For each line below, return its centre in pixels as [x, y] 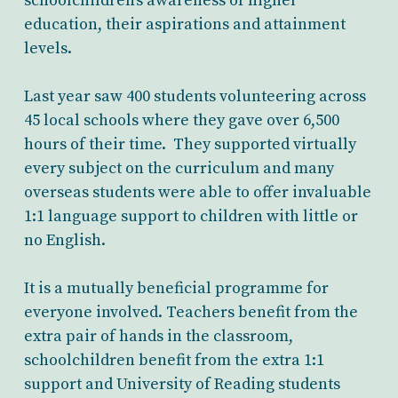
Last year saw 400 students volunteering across [195, 96]
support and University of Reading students [182, 384]
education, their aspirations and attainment [184, 24]
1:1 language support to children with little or [191, 216]
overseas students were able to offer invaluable [197, 192]
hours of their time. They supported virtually [190, 144]
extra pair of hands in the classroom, [158, 336]
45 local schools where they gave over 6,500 [181, 120]
